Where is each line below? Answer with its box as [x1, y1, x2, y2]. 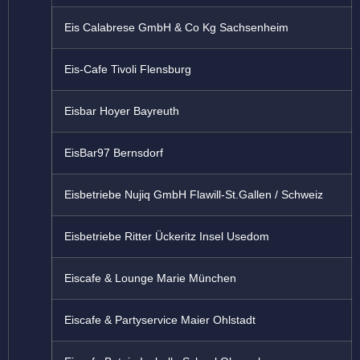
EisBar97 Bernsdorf [64, 146, 163, 160]
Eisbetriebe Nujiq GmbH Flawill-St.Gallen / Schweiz [64, 188, 323, 202]
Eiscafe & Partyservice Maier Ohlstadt [64, 313, 256, 327]
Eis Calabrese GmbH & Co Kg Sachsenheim [64, 21, 288, 35]
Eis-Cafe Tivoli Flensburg [64, 63, 191, 76]
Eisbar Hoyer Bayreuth [64, 104, 179, 118]
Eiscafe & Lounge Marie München [64, 272, 236, 285]
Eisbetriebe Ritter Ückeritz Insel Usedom [64, 230, 269, 243]
